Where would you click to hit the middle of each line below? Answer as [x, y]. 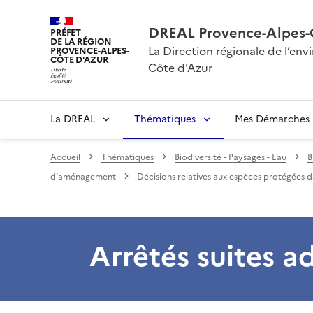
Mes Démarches [272, 119]
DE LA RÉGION [81, 42]
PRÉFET [66, 32]
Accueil [65, 157]
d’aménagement [83, 176]
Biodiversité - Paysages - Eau [231, 157]
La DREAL [73, 119]
